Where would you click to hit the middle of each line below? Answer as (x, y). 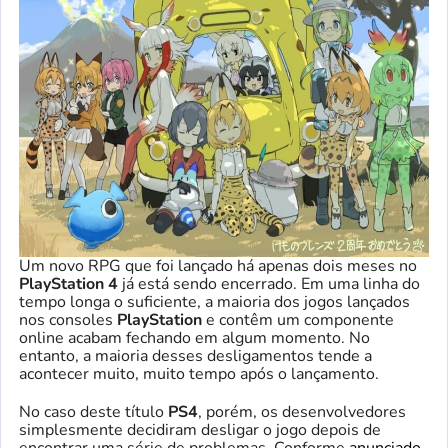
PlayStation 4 (68, 283)
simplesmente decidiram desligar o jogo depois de (200, 429)
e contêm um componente (300, 319)
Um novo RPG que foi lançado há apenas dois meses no (218, 265)
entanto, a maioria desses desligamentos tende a (195, 355)
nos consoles (68, 319)
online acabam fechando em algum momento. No (194, 337)
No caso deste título (93, 411)
